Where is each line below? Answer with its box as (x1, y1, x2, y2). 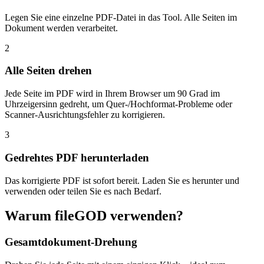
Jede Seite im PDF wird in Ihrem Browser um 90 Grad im (5, 88, 220, 99)
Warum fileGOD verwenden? (5, 208, 183, 224)
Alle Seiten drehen (5, 64, 92, 77)
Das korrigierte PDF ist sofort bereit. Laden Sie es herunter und (5, 175, 239, 186)
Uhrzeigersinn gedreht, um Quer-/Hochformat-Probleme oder (5, 99, 232, 110)
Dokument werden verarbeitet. (5, 22, 118, 33)
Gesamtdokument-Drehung (5, 236, 137, 249)
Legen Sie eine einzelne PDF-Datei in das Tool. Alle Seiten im (5, 12, 237, 22)
